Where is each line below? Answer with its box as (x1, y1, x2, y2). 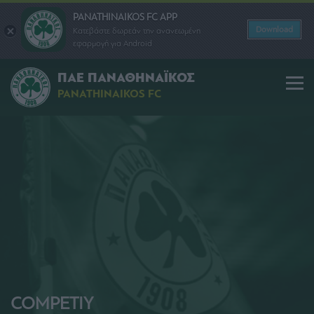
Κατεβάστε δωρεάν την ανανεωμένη (73, 25, 200, 36)
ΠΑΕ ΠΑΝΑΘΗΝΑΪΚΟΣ (57, 69, 195, 87)
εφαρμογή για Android (73, 38, 152, 48)
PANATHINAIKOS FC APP (73, 11, 177, 23)
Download (256, 25, 293, 34)
